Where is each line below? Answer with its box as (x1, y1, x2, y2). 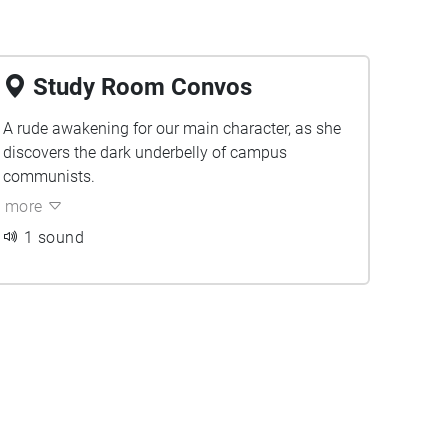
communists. (2, 167, 95, 186)
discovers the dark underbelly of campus (2, 143, 287, 162)
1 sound (23, 228, 85, 247)
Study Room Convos (32, 73, 252, 101)
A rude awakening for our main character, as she (2, 119, 341, 138)
